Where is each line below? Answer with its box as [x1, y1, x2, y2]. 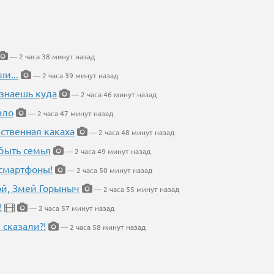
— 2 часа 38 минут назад [8, 51, 95, 61]
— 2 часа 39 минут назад [31, 70, 118, 80]
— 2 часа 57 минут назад [28, 203, 114, 213]
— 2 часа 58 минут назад [59, 222, 146, 232]
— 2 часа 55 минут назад [92, 184, 179, 194]
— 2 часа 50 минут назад [65, 165, 152, 175]
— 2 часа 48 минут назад [87, 127, 174, 137]
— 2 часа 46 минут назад [70, 89, 157, 99]
